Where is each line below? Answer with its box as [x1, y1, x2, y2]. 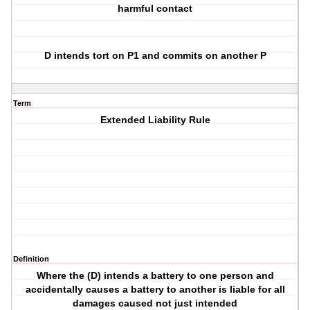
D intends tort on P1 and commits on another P [44, 50, 266, 62]
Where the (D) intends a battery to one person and [36, 270, 274, 282]
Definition [13, 255, 49, 264]
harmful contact [118, 3, 193, 15]
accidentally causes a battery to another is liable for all [25, 284, 285, 295]
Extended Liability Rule [100, 114, 210, 126]
